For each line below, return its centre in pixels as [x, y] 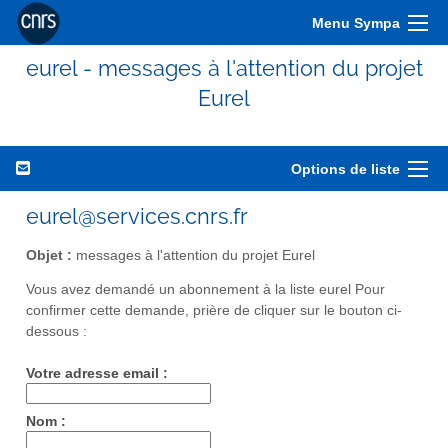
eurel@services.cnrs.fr [137, 216]
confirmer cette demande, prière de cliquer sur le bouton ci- [214, 311]
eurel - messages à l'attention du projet [224, 68]
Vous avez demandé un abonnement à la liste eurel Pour [205, 290]
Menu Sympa [356, 23]
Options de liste [345, 169]
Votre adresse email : [97, 374]
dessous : [56, 332]
